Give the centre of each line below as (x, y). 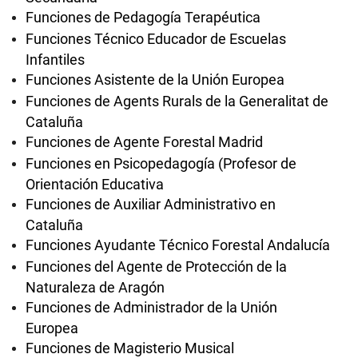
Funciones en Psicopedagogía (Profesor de (161, 163)
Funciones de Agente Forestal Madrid (144, 142)
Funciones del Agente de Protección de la (156, 267)
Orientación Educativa (95, 183)
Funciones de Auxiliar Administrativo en (151, 204)
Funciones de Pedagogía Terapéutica (143, 17)
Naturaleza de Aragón (95, 286)
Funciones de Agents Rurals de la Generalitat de (177, 101)
